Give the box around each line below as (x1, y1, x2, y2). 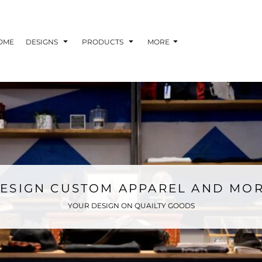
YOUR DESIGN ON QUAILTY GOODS (67, 201, 195, 210)
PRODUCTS (82, 37, 125, 46)
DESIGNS (26, 37, 60, 46)
